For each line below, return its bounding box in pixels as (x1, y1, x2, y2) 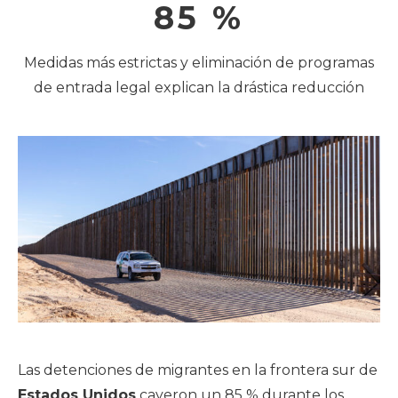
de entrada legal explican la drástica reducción (34, 78, 364, 96)
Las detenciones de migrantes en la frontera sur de (18, 362, 378, 379)
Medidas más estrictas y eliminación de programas (24, 53, 374, 71)
